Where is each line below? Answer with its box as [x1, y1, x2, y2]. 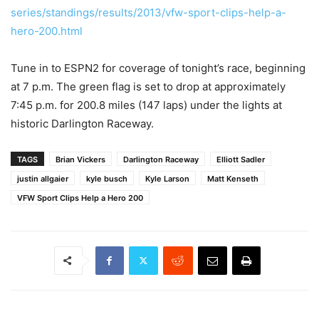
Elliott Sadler [216, 154, 265, 164]
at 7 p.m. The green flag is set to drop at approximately [11, 79, 286, 93]
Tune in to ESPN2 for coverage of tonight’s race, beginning [11, 61, 305, 75]
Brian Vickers [56, 154, 105, 164]
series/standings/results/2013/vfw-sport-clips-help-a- [11, 5, 286, 19]
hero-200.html [11, 23, 83, 38]
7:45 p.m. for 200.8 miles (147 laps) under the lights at [11, 98, 282, 112]
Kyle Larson [145, 173, 189, 184]
